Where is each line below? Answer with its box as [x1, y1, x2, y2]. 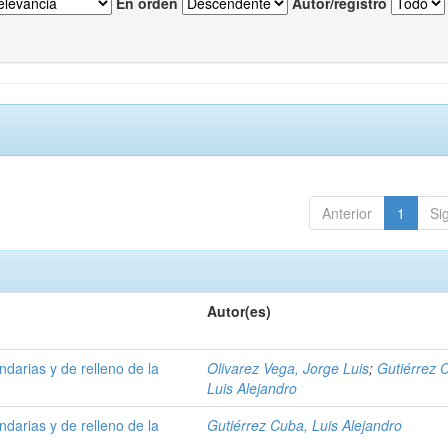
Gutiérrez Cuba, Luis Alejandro [207, 414, 403, 435]
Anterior [321, 202, 372, 223]
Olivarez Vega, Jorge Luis [207, 357, 370, 378]
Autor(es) [207, 300, 272, 321]
